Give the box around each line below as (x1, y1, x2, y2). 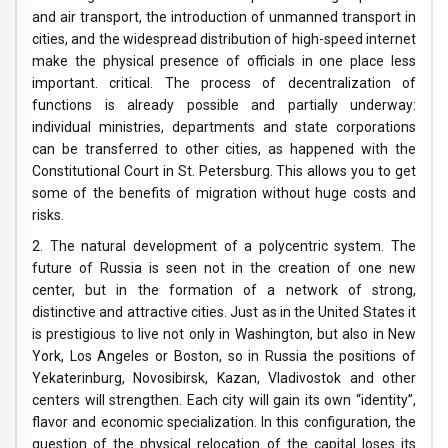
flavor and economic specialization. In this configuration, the (32, 414, 416, 431)
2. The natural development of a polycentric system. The (32, 238, 416, 255)
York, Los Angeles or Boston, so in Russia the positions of (32, 348, 416, 365)
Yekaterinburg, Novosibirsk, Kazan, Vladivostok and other (32, 370, 416, 387)
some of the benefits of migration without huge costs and (32, 185, 416, 202)
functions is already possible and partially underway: (32, 97, 416, 114)
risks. (32, 207, 64, 224)
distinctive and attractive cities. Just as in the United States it (32, 304, 416, 321)
